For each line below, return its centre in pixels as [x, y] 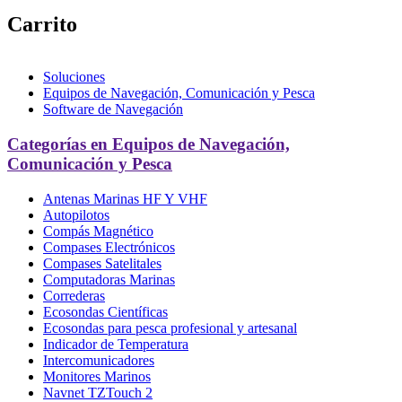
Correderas [74, 295]
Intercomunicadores [99, 360]
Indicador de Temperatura [116, 344]
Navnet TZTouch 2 [98, 392]
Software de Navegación [113, 109]
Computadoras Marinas [109, 279]
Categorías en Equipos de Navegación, [149, 144]
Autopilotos [76, 214]
